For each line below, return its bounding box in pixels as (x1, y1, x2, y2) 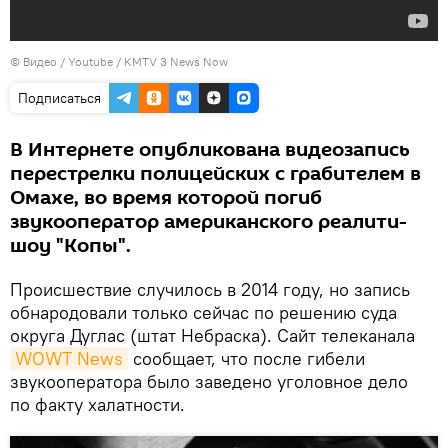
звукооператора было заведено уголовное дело (10, 370, 408, 393)
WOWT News (15, 347, 123, 370)
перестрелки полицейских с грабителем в (10, 160, 421, 188)
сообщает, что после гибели (128, 347, 365, 370)
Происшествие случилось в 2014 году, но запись (10, 278, 410, 301)
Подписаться (18, 89, 101, 107)
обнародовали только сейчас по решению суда (10, 301, 397, 324)
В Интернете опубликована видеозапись (10, 136, 410, 164)
